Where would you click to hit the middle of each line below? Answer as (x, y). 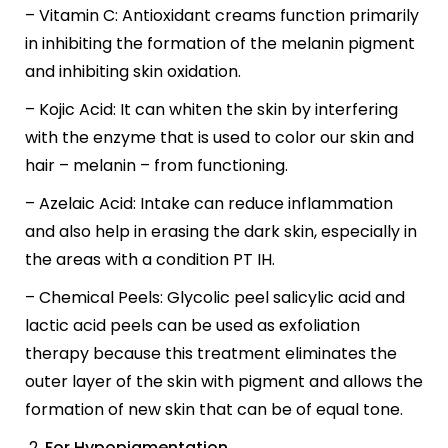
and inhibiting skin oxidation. (133, 71)
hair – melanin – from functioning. (156, 165)
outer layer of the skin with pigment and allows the (224, 381)
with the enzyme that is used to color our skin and (219, 137)
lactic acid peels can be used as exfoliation (192, 325)
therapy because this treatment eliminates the (211, 353)
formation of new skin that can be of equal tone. (214, 409)
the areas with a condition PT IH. (150, 259)
